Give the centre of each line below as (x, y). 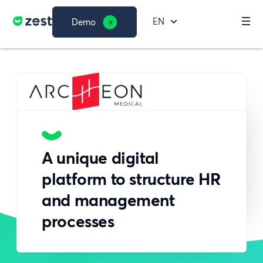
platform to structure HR (131, 179)
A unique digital (100, 158)
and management (108, 200)
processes (78, 221)
